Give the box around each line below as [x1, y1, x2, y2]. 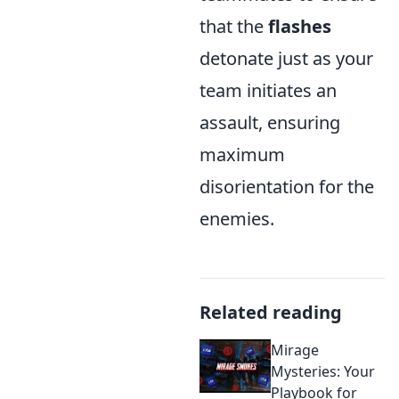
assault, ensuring [199, 110, 340, 134]
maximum [199, 142, 285, 167]
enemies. [199, 207, 274, 231]
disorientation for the [199, 175, 374, 199]
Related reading [199, 300, 342, 324]
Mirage [271, 340, 319, 360]
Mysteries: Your [271, 362, 375, 381]
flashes [268, 14, 331, 38]
